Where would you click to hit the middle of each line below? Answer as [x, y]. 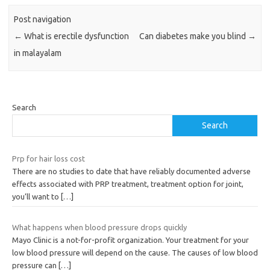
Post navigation [43, 19]
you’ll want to [36, 196]
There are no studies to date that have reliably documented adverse [131, 171]
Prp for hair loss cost [49, 158]
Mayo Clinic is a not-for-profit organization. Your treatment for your [130, 240]
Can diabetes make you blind [193, 36]
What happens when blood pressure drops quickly [99, 228]
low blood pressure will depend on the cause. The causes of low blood [135, 253]
